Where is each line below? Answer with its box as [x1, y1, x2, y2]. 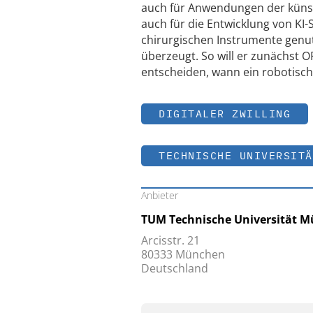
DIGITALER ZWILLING [159, 106, 291, 120]
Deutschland [141, 260, 208, 276]
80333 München [141, 246, 225, 262]
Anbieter [141, 188, 178, 202]
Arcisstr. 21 [141, 232, 200, 248]
